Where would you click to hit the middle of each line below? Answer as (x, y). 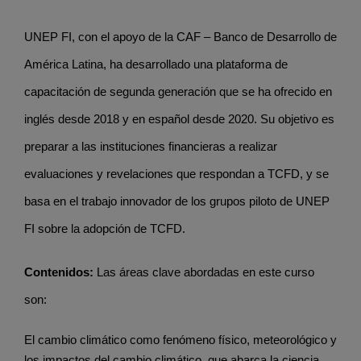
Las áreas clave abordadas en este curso (204, 272)
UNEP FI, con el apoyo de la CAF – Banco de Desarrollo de (180, 36)
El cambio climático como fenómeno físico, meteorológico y (180, 339)
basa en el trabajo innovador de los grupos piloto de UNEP (177, 201)
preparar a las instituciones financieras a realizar (151, 146)
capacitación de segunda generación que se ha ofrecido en (178, 91)
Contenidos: (59, 272)
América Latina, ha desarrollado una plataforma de (156, 64)
